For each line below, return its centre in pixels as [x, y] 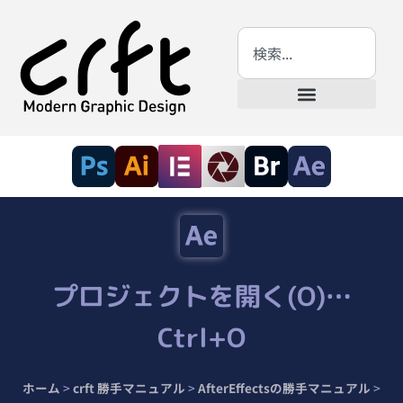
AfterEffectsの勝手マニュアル [284, 387]
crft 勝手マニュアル [129, 387]
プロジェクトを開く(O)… [201, 296]
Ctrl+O [201, 337]
